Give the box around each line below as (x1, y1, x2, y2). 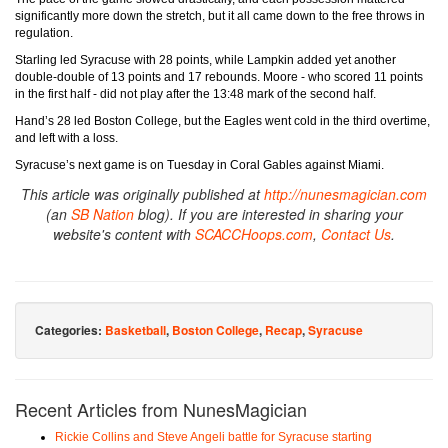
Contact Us (321, 224, 391, 245)
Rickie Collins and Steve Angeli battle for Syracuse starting (55, 430, 372, 445)
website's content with (53, 224, 195, 245)
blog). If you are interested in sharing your (133, 204, 403, 225)
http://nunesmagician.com (264, 184, 427, 205)
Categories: (35, 321, 105, 340)
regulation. (15, 26, 73, 41)
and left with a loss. (15, 131, 118, 146)
